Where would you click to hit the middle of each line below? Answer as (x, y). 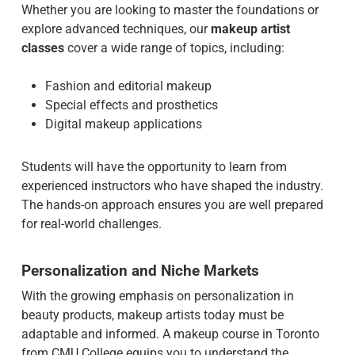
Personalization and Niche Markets (140, 271)
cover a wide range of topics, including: (174, 48)
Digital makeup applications (123, 124)
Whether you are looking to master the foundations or (170, 10)
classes (42, 48)
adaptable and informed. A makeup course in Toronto (170, 334)
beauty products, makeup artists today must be (152, 315)
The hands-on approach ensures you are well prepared (172, 205)
